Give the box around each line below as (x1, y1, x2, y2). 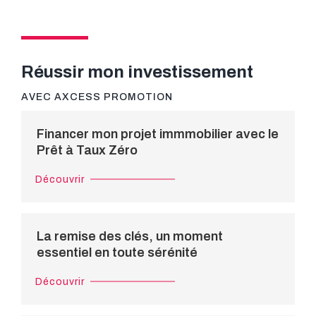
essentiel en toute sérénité (37, 245, 197, 260)
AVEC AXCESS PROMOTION (21, 91, 173, 102)
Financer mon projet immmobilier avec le (37, 126, 279, 141)
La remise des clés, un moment (37, 229, 223, 243)
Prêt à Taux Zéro (37, 142, 138, 157)
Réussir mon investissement (21, 62, 253, 81)
